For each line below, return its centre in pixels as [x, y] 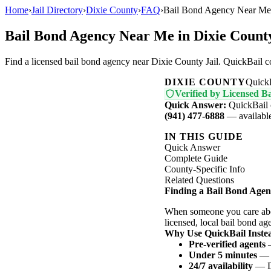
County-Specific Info [205, 169]
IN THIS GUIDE [204, 136]
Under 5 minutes [223, 255]
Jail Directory [57, 10]
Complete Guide [196, 158]
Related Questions [199, 180]
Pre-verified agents [227, 244]
